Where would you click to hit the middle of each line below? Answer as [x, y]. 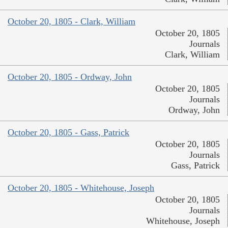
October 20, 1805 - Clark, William [72, 22]
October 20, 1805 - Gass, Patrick [68, 133]
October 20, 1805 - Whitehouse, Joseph [81, 188]
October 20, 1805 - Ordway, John [70, 77]
